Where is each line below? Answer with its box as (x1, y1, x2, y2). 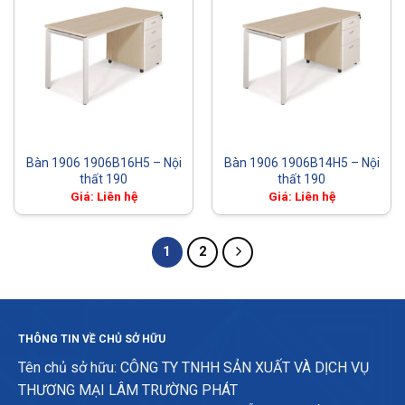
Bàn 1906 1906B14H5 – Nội (223, 155, 380, 171)
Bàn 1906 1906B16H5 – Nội (25, 155, 182, 171)
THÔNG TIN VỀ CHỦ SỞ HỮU (17, 333, 165, 346)
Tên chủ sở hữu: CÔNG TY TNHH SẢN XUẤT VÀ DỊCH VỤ (17, 359, 369, 377)
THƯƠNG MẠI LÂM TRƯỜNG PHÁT (17, 381, 241, 400)
